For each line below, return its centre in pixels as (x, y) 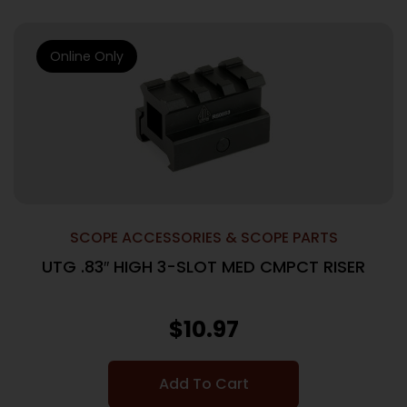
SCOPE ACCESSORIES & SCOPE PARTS (203, 238)
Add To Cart (203, 384)
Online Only (87, 56)
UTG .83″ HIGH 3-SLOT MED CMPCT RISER (203, 267)
